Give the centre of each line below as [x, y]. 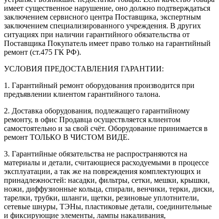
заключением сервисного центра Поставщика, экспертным [102, 17]
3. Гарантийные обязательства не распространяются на [96, 153]
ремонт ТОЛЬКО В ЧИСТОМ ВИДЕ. [67, 137]
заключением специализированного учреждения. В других [102, 25]
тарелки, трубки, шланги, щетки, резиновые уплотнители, [101, 197]
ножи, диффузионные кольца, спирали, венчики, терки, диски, [109, 189]
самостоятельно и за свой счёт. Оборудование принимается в [106, 128]
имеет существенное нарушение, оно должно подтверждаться [107, 8]
